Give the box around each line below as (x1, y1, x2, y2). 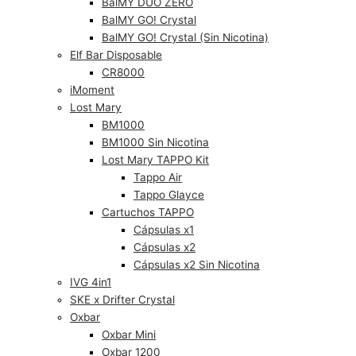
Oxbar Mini (102, 327, 156, 341)
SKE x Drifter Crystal (70, 292, 175, 306)
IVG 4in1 (70, 275, 111, 288)
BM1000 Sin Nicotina (102, 135, 209, 149)
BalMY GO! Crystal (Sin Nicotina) (102, 30, 269, 44)
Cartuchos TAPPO (102, 205, 194, 219)
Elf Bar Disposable (70, 48, 162, 61)
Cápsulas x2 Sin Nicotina (133, 257, 260, 271)
